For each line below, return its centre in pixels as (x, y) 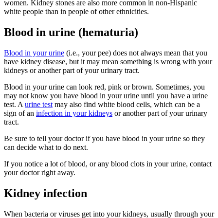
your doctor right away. (40, 172)
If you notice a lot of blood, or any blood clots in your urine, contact (108, 163)
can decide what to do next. (46, 147)
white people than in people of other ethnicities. (76, 11)
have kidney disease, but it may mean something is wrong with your (108, 61)
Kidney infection (45, 193)
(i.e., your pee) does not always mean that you (136, 53)
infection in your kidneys (74, 113)
